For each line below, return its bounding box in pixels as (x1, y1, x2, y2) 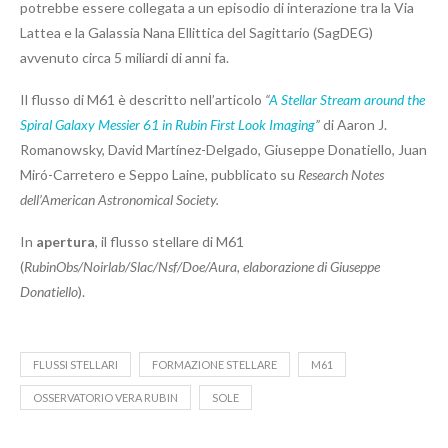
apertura (36, 232, 95, 250)
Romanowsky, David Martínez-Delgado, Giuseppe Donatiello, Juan (20, 140, 427, 158)
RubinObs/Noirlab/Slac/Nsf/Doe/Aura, (24, 257, 240, 275)
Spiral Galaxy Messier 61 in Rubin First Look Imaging (20, 115, 315, 133)
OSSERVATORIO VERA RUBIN (33, 390, 178, 404)
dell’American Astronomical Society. (20, 190, 219, 208)
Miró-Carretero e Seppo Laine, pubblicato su (20, 165, 298, 183)
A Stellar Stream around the (269, 90, 425, 108)
